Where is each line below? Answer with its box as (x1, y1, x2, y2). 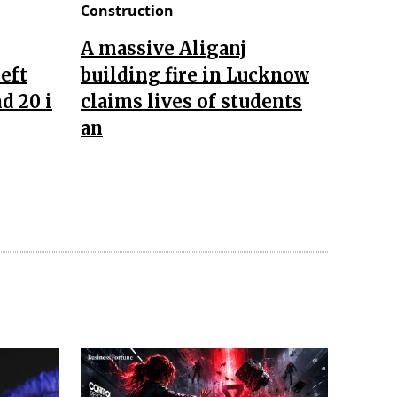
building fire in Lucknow (81, 63, 309, 86)
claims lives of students (81, 90, 302, 113)
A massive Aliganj (81, 36, 246, 59)
